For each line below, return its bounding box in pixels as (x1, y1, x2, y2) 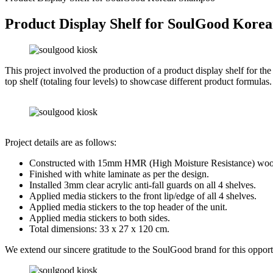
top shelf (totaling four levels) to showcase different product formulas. (5, 76, 272, 87)
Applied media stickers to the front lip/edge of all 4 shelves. (29, 190, 257, 201)
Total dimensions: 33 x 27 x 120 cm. (29, 223, 169, 234)
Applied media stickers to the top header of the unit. (29, 201, 227, 212)
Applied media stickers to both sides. (29, 212, 170, 223)
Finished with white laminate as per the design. (29, 168, 209, 179)
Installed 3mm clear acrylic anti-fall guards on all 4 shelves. (29, 179, 256, 190)
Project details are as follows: (5, 136, 116, 147)
